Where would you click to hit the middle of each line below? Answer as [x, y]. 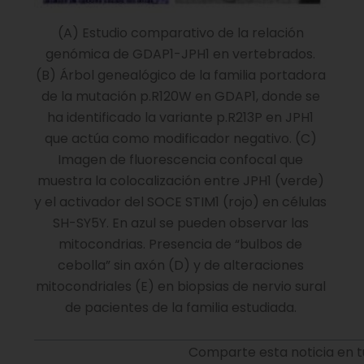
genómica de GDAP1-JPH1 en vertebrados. [180, 54]
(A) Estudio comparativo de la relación [180, 33]
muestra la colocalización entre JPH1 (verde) [180, 181]
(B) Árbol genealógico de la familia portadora [180, 76]
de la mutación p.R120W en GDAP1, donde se [180, 97]
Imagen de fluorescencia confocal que [180, 160]
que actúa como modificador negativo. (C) [180, 139]
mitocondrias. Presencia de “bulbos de [180, 245]
